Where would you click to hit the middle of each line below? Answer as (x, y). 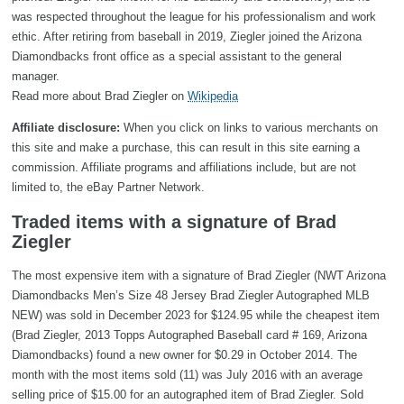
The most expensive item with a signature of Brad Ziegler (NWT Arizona (199, 276)
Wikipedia (213, 96)
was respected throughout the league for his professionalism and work (194, 17)
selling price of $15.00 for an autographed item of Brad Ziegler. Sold (188, 395)
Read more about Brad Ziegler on (100, 96)
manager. (36, 76)
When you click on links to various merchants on (249, 128)
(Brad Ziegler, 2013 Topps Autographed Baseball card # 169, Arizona (189, 335)
